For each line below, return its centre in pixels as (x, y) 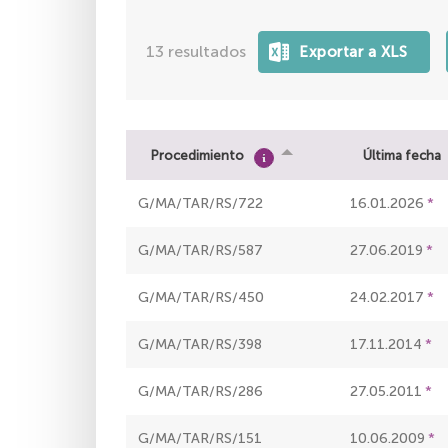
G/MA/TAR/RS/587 (200, 251)
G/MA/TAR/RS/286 (200, 392)
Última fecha (402, 155)
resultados (213, 52)
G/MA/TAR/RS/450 (201, 298)
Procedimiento (197, 155)
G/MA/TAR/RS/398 (200, 345)
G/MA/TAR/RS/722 (200, 204)
